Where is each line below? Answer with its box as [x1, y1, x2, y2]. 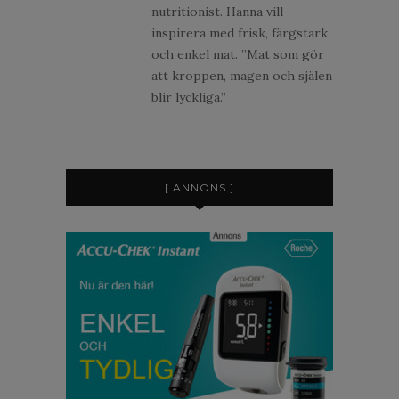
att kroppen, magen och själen [151, 67, 332, 84]
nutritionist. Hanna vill [151, 3, 283, 20]
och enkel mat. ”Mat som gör [151, 45, 324, 62]
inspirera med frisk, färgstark [151, 24, 328, 41]
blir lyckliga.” [151, 88, 226, 105]
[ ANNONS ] [165, 180, 234, 194]
